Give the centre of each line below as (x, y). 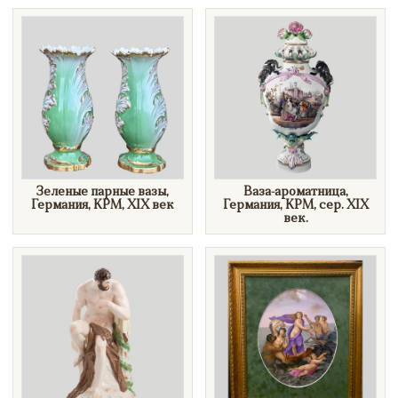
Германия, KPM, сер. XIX (295, 205)
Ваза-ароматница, (295, 192)
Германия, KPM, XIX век (103, 205)
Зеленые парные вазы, (103, 192)
